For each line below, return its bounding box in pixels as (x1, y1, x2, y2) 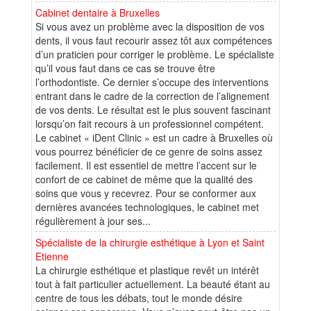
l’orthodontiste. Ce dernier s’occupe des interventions (35, 74, 269, 89)
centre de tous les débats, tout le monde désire (35, 290, 242, 305)
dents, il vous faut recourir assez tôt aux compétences (35, 33, 272, 47)
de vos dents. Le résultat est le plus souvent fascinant (35, 102, 271, 117)
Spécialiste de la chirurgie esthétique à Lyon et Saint (35, 235, 264, 249)
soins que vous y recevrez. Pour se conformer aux (35, 185, 256, 200)
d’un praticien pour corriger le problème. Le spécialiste (35, 47, 274, 61)
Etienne (35, 249, 69, 263)
